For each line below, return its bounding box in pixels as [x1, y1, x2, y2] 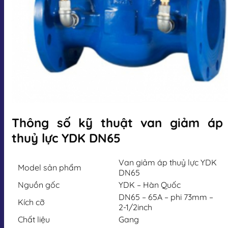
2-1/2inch [119, 202, 152, 212]
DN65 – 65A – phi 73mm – [119, 191, 213, 202]
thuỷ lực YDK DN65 [12, 130, 121, 146]
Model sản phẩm [18, 162, 81, 173]
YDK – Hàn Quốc [119, 179, 181, 190]
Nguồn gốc [18, 179, 60, 190]
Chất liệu [18, 214, 50, 224]
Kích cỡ [18, 196, 45, 207]
